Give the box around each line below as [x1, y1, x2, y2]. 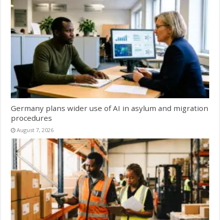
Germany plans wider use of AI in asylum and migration [11, 103, 209, 113]
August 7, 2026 [17, 126, 54, 134]
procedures [11, 113, 53, 123]
